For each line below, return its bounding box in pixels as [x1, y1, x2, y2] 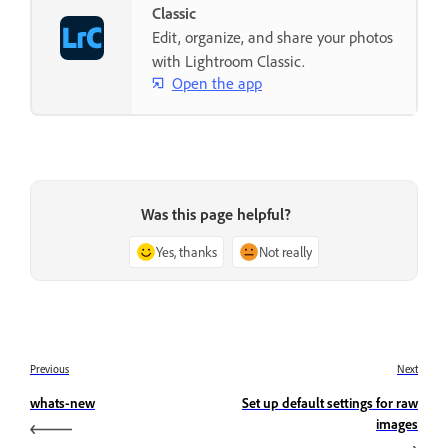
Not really [259, 243, 312, 261]
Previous [30, 361, 69, 376]
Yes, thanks [156, 243, 217, 261]
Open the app [172, 72, 262, 93]
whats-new [30, 393, 95, 411]
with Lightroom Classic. [152, 51, 305, 72]
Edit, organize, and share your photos [152, 27, 393, 48]
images [376, 414, 418, 432]
